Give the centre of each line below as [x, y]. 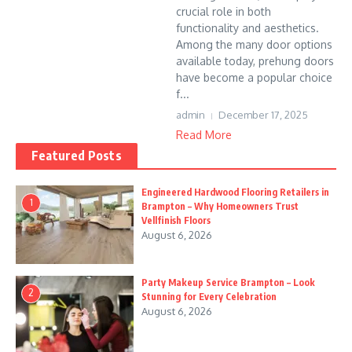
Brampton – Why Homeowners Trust [220, 206]
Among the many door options [254, 44]
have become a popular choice [254, 77]
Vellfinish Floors [176, 220]
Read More [204, 135]
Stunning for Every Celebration [209, 297]
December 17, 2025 [263, 115]
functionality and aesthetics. [247, 28]
